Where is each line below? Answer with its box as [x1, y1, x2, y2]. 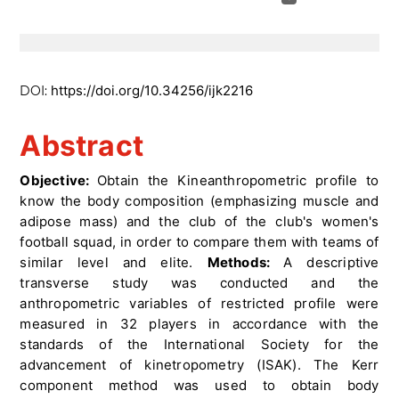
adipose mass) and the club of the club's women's [20, 213, 379, 231]
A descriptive [283, 254, 379, 272]
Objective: [20, 172, 97, 190]
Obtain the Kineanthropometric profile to [97, 172, 379, 190]
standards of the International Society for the [20, 336, 379, 354]
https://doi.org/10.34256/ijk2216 [51, 82, 254, 100]
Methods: [207, 254, 284, 272]
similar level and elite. [20, 254, 208, 272]
